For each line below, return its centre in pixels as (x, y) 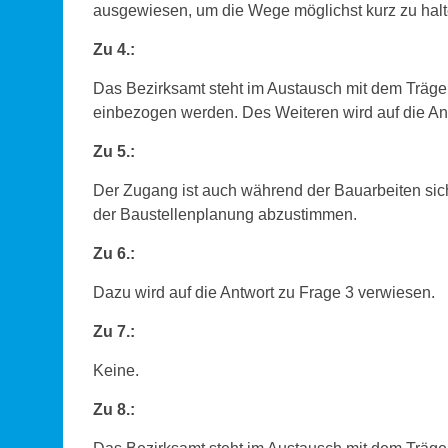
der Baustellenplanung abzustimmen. (227, 214)
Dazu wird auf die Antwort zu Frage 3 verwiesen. (266, 292)
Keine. (116, 370)
